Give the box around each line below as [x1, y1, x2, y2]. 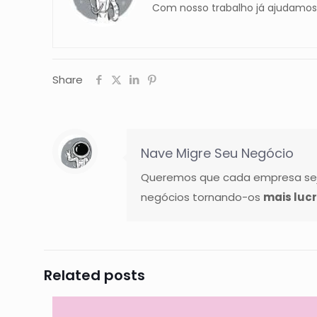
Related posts [44, 265, 145, 285]
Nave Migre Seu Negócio [141, 144, 294, 162]
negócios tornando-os [141, 190, 263, 204]
